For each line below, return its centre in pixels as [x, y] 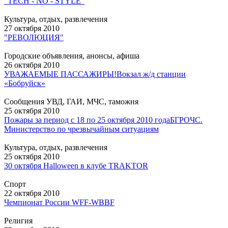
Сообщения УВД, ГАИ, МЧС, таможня [71, 102]
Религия [18, 221]
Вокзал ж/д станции [151, 74]
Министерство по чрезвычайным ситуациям [81, 129]
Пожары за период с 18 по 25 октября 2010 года [87, 120]
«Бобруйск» [25, 83]
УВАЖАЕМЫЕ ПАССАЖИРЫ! [60, 74]
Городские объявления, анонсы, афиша [72, 56]
